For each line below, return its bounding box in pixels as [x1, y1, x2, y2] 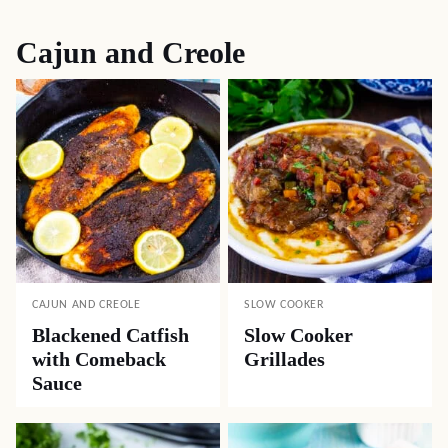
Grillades [244, 347, 325, 370]
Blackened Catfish [32, 323, 189, 346]
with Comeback [32, 347, 166, 370]
